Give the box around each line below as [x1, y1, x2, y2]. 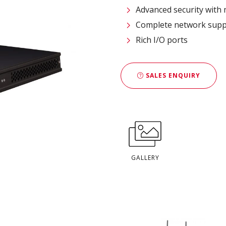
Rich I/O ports [136, 34, 188, 45]
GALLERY [131, 153, 159, 162]
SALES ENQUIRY [144, 71, 200, 80]
